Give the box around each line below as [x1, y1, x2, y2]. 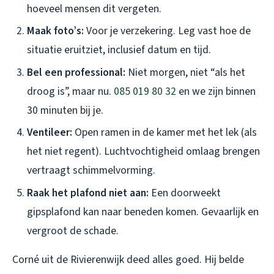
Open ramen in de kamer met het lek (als [72, 125, 257, 141]
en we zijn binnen [176, 83, 256, 99]
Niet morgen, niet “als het [125, 64, 245, 80]
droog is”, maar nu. [27, 83, 114, 99]
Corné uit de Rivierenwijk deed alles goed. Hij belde [12, 251, 244, 267]
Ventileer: [27, 125, 72, 141]
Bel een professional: [27, 64, 125, 80]
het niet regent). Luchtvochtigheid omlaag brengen [27, 144, 260, 160]
